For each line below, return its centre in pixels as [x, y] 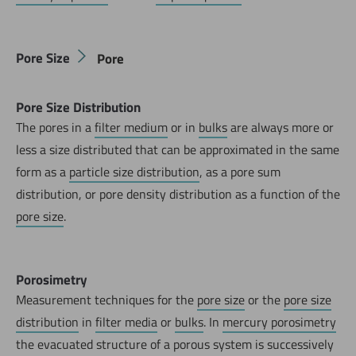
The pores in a [55, 128]
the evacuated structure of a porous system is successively [175, 344]
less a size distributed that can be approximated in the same [178, 150]
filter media [126, 322]
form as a [43, 172]
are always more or [281, 128]
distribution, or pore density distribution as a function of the [178, 194]
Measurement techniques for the [106, 300]
